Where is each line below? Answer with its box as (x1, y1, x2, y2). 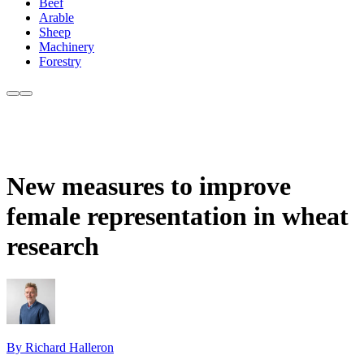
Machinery (39, 40, 94, 54)
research (6, 231, 99, 261)
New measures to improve (6, 171, 291, 201)
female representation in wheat (6, 201, 349, 231)
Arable (39, 11, 74, 25)
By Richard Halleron (6, 340, 114, 354)
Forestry (39, 54, 81, 69)
